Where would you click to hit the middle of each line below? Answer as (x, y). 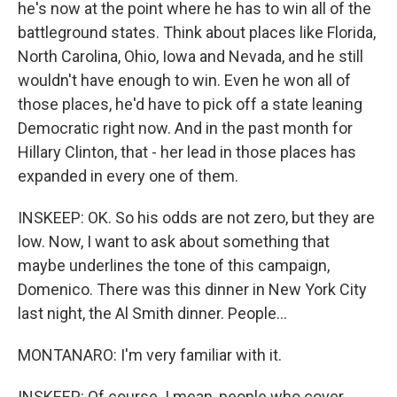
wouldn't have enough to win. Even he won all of (184, 80)
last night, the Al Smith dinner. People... (152, 313)
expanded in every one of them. (128, 176)
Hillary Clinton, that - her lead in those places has (187, 152)
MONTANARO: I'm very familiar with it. (150, 355)
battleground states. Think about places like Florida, (197, 32)
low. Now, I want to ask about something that (174, 241)
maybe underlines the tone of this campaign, (174, 265)
